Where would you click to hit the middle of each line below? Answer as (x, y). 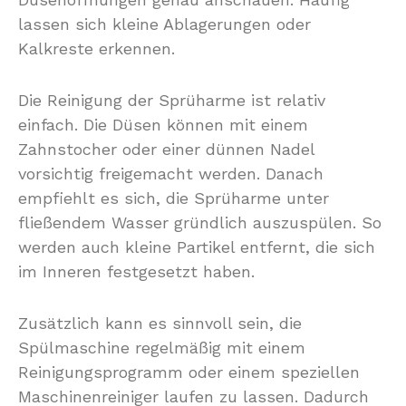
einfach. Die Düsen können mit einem (163, 125)
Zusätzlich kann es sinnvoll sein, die (160, 323)
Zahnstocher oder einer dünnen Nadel (166, 149)
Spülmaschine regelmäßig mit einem (162, 348)
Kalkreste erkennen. (97, 48)
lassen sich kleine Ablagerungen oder (164, 24)
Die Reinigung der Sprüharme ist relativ (172, 100)
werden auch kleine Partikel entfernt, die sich (197, 247)
